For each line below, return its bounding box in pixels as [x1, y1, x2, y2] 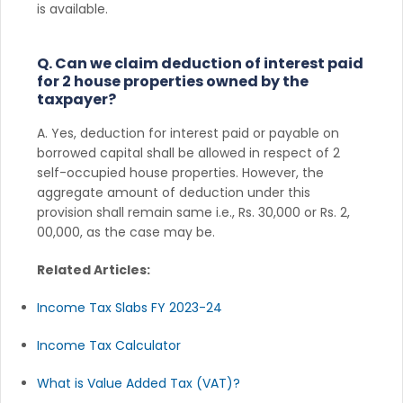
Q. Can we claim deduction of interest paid [37, 52, 363, 74]
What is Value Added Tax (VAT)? [37, 373, 240, 392]
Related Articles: [37, 260, 150, 279]
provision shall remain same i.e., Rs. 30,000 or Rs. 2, [37, 202, 350, 221]
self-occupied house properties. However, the [37, 163, 324, 182]
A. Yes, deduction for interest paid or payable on [37, 123, 339, 142]
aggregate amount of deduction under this [37, 183, 310, 201]
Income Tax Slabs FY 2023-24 [37, 298, 222, 317]
